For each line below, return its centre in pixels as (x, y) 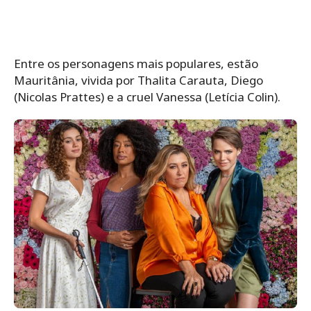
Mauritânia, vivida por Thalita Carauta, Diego (138, 80)
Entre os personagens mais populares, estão (136, 63)
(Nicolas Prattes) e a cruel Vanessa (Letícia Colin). (147, 96)
